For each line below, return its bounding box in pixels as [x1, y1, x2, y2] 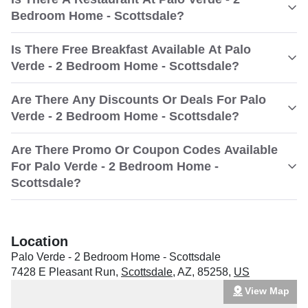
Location [11, 234, 68, 249]
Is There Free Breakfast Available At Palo [11, 43, 251, 56]
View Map [244, 285, 289, 296]
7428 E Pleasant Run [11, 266, 115, 278]
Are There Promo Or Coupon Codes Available [11, 143, 278, 157]
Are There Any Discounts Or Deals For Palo [11, 93, 266, 107]
